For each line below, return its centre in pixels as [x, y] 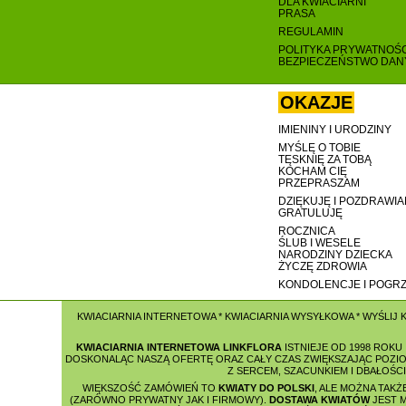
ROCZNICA [307, 231]
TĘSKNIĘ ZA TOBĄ [325, 159]
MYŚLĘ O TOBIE [319, 148]
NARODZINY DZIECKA [335, 255]
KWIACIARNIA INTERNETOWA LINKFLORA [179, 347]
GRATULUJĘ [310, 213]
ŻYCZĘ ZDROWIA [323, 266]
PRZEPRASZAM [319, 183]
